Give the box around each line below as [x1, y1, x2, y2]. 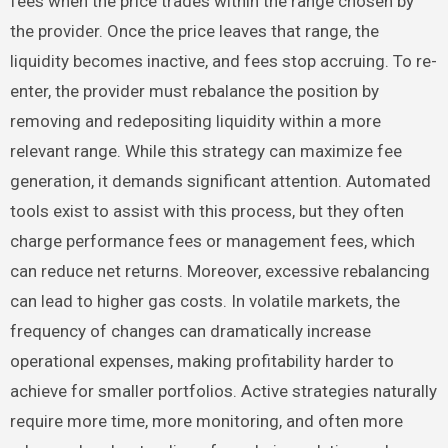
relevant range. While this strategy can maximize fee [9, 140, 402, 161]
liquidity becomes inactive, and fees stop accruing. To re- [9, 50, 437, 71]
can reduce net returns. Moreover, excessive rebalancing [9, 260, 430, 281]
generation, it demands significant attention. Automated [9, 170, 431, 191]
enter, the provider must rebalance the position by [9, 80, 379, 101]
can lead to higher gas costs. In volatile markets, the [9, 290, 400, 311]
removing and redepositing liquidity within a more [9, 110, 381, 131]
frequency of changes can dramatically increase [9, 320, 371, 341]
